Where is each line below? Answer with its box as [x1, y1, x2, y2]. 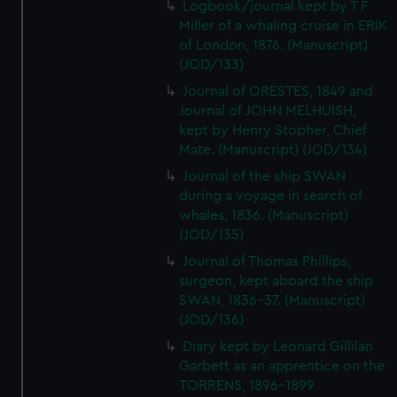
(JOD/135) [179, 228, 245, 242]
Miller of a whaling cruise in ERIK [179, 19, 388, 33]
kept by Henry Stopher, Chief [179, 123, 368, 137]
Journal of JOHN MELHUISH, [179, 104, 357, 118]
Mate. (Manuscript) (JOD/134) [179, 143, 368, 157]
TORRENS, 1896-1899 [179, 378, 315, 393]
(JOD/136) [179, 313, 245, 327]
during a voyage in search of [179, 189, 363, 203]
